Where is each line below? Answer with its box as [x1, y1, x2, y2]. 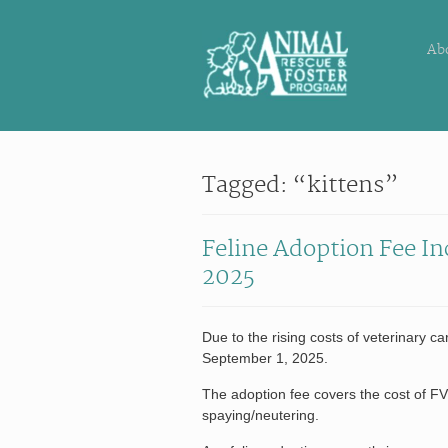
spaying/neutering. [202, 406, 319, 423]
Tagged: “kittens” [202, 170, 398, 199]
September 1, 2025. [202, 349, 328, 366]
